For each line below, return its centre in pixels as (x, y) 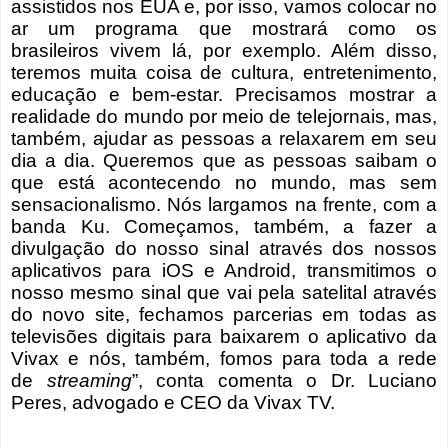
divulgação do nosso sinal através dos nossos (224, 249)
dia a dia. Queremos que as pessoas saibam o (224, 161)
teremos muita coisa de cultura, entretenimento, (224, 73)
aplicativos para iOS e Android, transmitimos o (224, 271)
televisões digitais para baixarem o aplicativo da (224, 337)
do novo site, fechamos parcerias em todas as (224, 315)
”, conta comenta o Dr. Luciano (284, 381)
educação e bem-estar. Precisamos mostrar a (224, 95)
